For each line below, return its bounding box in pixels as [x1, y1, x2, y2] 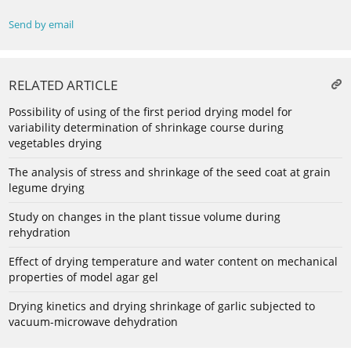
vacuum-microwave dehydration [9, 314, 178, 330]
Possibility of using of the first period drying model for [9, 104, 292, 120]
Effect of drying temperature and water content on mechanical [9, 254, 338, 270]
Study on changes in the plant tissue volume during [9, 209, 280, 225]
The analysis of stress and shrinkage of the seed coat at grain [9, 165, 331, 180]
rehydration [9, 225, 71, 241]
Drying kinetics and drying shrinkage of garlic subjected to [9, 299, 315, 314]
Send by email [9, 18, 74, 32]
